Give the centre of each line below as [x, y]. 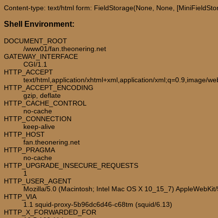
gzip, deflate [42, 95]
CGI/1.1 [35, 64]
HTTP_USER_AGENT [38, 181]
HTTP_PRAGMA [29, 150]
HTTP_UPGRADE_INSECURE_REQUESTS [71, 165]
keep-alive [39, 126]
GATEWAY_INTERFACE [41, 56]
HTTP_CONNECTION [38, 118]
